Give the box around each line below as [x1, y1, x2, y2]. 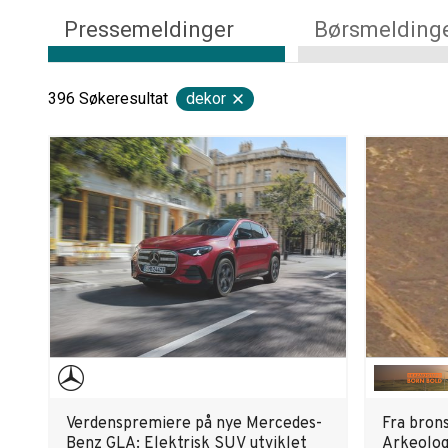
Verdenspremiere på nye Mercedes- [66, 414, 322, 434]
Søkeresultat [79, 89, 168, 108]
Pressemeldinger [64, 17, 234, 42]
